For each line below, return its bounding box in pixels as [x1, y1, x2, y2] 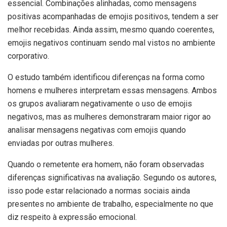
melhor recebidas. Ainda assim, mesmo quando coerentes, [8, 24, 214, 34]
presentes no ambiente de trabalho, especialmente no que [8, 199, 213, 209]
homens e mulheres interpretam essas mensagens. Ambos [8, 85, 217, 95]
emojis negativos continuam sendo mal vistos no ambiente [8, 37, 215, 48]
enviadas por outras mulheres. [8, 138, 114, 148]
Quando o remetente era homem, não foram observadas [8, 159, 204, 169]
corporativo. [8, 51, 49, 61]
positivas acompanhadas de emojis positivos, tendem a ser [8, 11, 218, 21]
